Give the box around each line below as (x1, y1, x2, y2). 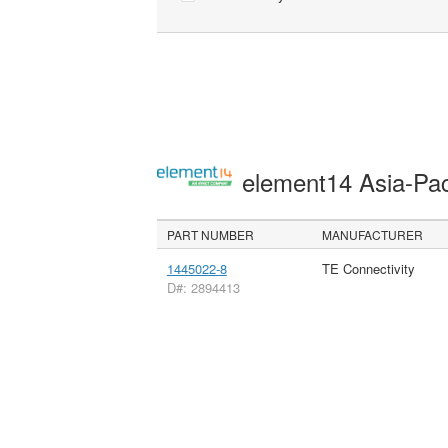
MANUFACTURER (322, 225, 424, 243)
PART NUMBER (167, 225, 255, 243)
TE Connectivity (321, 258, 415, 278)
